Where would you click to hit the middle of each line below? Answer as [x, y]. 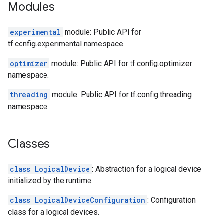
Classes [29, 144]
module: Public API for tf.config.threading [121, 95]
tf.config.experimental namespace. [66, 44]
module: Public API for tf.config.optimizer [121, 63]
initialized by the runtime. [50, 181]
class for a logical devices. [54, 212]
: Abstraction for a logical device [147, 169]
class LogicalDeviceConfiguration [77, 200]
